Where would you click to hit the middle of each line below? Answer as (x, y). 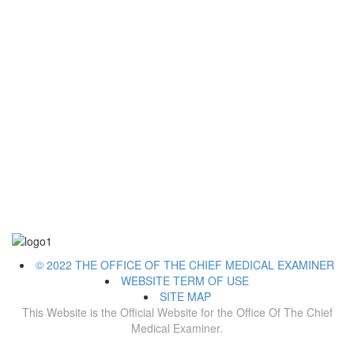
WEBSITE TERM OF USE (185, 281)
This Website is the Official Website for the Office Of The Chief (177, 313)
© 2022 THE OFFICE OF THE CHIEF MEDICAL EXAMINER (185, 265)
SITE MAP (185, 297)
